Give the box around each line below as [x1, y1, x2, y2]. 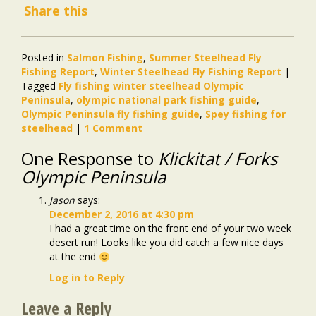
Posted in [21, 51, 64, 65]
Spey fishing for [205, 107, 286, 121]
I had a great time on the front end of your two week [49, 221, 291, 236]
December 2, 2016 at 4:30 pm [49, 207, 194, 221]
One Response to [21, 147, 158, 171]
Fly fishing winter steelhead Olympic [59, 79, 244, 93]
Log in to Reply [49, 271, 125, 285]
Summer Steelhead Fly [149, 51, 262, 65]
